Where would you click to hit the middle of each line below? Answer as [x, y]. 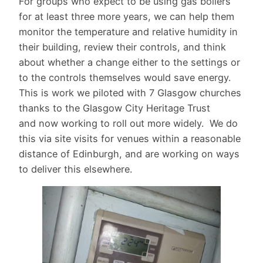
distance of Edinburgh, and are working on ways [129, 154]
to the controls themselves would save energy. [125, 77]
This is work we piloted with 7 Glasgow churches [130, 92]
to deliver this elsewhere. [77, 169]
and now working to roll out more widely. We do [128, 123]
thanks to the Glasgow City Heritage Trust [114, 108]
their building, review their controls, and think [122, 47]
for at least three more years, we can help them [127, 16]
